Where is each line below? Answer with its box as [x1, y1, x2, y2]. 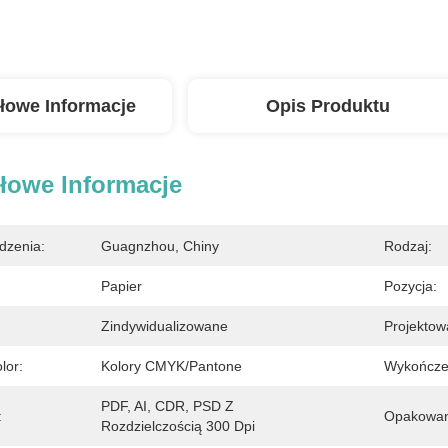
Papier [101, 278, 142, 294]
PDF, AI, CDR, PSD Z [101, 398, 234, 414]
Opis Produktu [266, 96, 390, 116]
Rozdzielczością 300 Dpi [101, 418, 255, 434]
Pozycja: [384, 278, 437, 294]
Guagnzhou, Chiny [101, 238, 219, 254]
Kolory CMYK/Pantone [101, 358, 242, 374]
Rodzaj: [384, 238, 432, 254]
